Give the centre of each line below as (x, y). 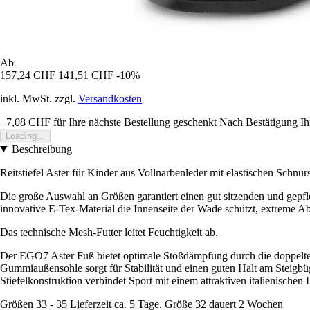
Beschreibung (42, 149)
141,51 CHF (86, 75)
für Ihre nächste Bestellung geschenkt (134, 122)
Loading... (25, 136)
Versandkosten (110, 98)
